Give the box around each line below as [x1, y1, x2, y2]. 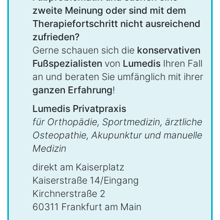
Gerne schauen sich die [32, 44, 137, 56]
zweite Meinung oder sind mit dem [32, 4, 186, 16]
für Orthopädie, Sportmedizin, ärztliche [32, 116, 202, 128]
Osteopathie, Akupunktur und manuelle [32, 129, 202, 141]
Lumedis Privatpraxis [32, 103, 126, 115]
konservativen [137, 44, 200, 56]
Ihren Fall [161, 57, 202, 69]
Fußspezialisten [32, 57, 102, 69]
